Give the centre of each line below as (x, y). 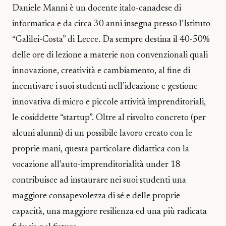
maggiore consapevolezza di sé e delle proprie (96, 196)
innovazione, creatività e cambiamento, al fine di (101, 71)
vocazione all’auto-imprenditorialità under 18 (96, 165)
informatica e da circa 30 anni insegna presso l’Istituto (111, 24)
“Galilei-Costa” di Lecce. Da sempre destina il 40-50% (112, 40)
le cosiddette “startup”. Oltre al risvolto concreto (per (109, 118)
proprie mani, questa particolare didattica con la (101, 149)
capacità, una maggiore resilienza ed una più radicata (109, 212)
